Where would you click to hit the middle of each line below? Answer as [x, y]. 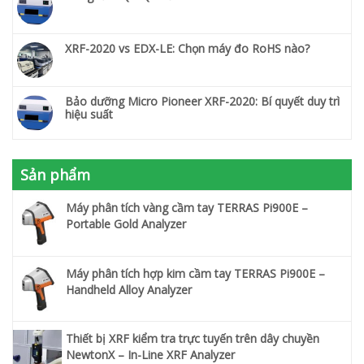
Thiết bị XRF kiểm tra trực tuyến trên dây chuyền [193, 338]
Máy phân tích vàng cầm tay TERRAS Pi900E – [187, 207]
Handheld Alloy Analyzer [129, 289]
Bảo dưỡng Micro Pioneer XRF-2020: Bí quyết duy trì [202, 101]
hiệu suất [89, 114]
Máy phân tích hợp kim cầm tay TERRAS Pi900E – [195, 273]
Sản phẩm [55, 174]
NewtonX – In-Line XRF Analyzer [150, 354]
